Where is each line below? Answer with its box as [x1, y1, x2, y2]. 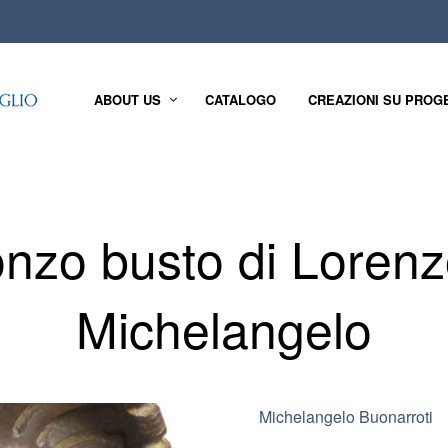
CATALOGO [205, 90, 276, 110]
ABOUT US [94, 90, 161, 110]
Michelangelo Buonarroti [259, 405, 433, 428]
